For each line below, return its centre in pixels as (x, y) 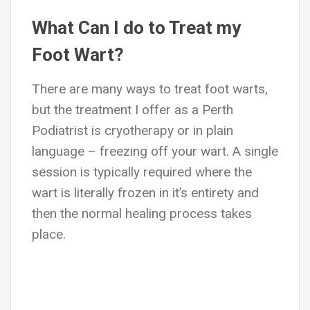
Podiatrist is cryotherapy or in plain (133, 130)
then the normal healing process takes (142, 213)
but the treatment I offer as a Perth (133, 110)
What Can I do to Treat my (136, 28)
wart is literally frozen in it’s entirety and (145, 193)
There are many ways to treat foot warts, (150, 89)
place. (49, 234)
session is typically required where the (142, 172)
